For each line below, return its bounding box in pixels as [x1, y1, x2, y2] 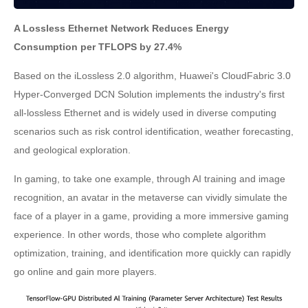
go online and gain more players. [14, 266, 157, 278]
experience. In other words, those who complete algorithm [14, 229, 266, 241]
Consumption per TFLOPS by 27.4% [14, 41, 181, 53]
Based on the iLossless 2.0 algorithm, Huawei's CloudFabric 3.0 [14, 70, 291, 82]
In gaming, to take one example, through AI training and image [14, 173, 285, 185]
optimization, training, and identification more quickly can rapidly [14, 247, 291, 259]
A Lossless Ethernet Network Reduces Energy [14, 23, 229, 34]
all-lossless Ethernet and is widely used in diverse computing [14, 107, 276, 119]
